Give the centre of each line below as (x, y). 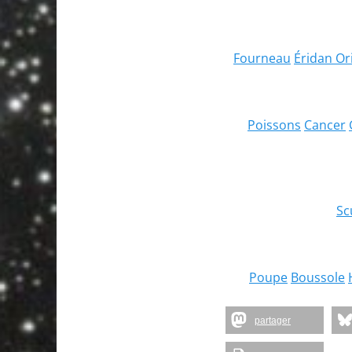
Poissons (274, 125)
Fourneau (262, 58)
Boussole (318, 277)
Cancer (325, 125)
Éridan (315, 58)
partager (273, 321)
